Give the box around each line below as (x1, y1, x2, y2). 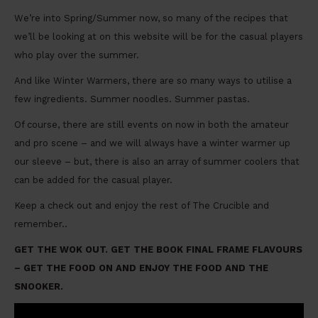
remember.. (14, 219, 67, 230)
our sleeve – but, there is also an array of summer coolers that (14, 156, 300, 168)
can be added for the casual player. (14, 175, 172, 186)
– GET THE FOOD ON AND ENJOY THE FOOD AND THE (14, 263, 268, 274)
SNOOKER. (14, 281, 63, 292)
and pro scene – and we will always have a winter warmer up (14, 138, 290, 149)
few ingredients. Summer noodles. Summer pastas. (14, 94, 250, 105)
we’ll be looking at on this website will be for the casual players (14, 31, 303, 43)
